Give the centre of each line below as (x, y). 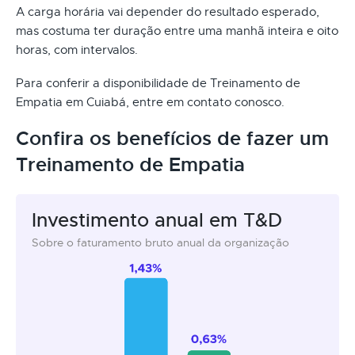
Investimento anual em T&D (157, 220)
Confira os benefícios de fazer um (172, 138)
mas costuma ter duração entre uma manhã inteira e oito (177, 31)
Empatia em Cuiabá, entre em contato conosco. (150, 102)
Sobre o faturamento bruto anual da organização (160, 242)
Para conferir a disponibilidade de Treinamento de (158, 83)
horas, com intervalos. (77, 50)
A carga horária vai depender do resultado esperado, (168, 11)
